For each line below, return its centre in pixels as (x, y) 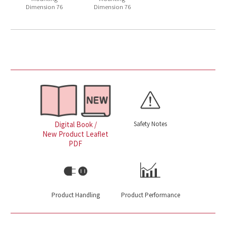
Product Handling (75, 194)
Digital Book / (75, 125)
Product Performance (150, 194)
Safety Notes (151, 123)
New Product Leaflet (76, 134)
